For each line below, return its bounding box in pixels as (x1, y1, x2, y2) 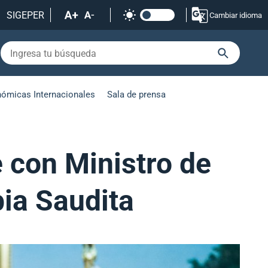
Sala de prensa (107, 88, 166, 100)
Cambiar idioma (209, 10, 262, 20)
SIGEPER (7, 8, 44, 21)
